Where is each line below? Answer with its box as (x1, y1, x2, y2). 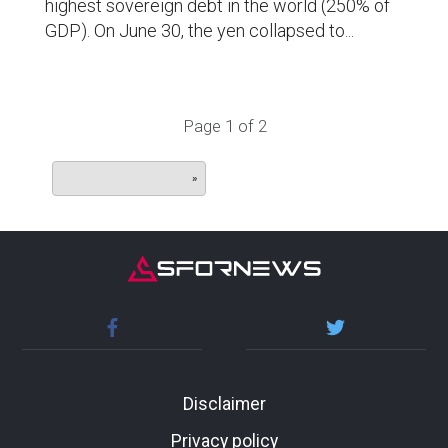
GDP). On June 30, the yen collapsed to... (44, 19, 354, 41)
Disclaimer (182, 394, 266, 415)
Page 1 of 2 (183, 116, 267, 137)
